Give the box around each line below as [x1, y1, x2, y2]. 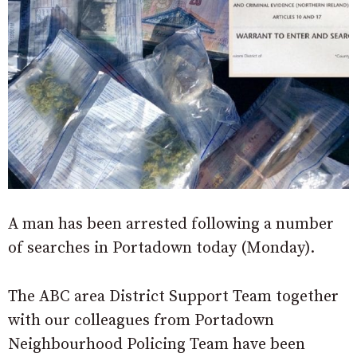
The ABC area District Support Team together [8, 286, 339, 307]
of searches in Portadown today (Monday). [8, 237, 315, 258]
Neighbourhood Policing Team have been [8, 334, 305, 355]
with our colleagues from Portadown [8, 310, 274, 331]
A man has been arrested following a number [8, 214, 334, 234]
